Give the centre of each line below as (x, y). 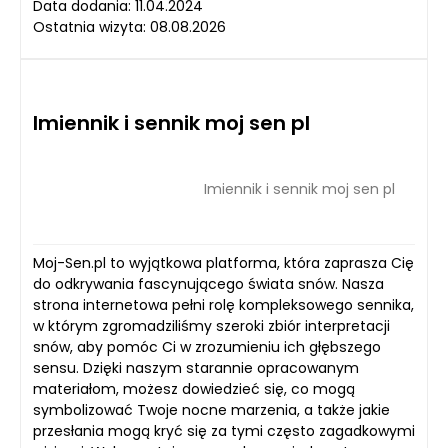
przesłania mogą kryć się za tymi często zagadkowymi (224, 431)
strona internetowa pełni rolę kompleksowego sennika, (223, 305)
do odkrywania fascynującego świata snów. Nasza (208, 284)
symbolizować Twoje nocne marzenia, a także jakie (211, 410)
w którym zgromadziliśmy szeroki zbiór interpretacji (211, 326)
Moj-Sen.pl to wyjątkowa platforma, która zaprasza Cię (223, 263)
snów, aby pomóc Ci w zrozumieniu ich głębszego (207, 347)
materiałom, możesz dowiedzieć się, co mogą (194, 389)
